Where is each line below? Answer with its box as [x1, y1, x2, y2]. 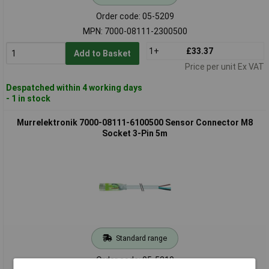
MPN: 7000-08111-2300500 [82, 26, 187, 36]
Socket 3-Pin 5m [102, 128, 168, 138]
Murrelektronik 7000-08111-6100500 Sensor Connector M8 [17, 117, 253, 127]
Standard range [115, 233, 167, 243]
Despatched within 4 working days [5, 82, 142, 92]
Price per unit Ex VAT [184, 61, 264, 71]
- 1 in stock [5, 93, 50, 103]
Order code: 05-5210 [95, 255, 174, 265]
